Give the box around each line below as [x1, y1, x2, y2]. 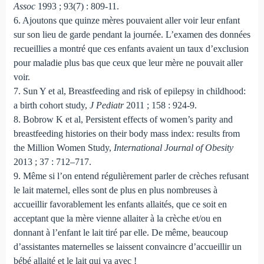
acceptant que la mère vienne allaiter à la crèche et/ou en [13, 213, 222, 223]
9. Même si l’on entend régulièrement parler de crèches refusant [13, 170, 249, 181]
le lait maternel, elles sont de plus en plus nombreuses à [13, 184, 217, 195]
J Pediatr [89, 100, 124, 110]
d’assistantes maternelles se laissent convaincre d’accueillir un [13, 241, 242, 252]
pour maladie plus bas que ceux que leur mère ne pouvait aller [13, 57, 243, 68]
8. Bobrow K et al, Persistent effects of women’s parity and [13, 114, 233, 124]
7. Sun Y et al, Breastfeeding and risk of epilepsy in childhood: [13, 85, 246, 96]
